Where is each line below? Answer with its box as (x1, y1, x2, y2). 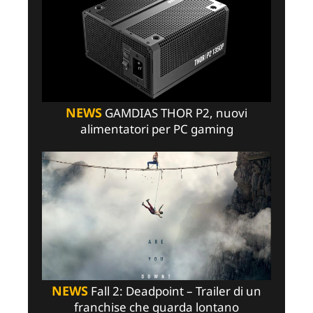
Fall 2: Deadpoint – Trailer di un (88, 283, 261, 300)
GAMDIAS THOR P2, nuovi (102, 105, 247, 122)
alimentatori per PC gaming (80, 121, 233, 138)
